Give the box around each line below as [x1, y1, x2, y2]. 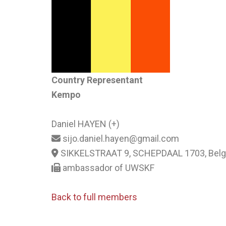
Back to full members [51, 191, 137, 202]
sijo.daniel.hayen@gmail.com [61, 133, 179, 144]
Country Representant [51, 75, 143, 85]
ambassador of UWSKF [61, 162, 154, 173]
